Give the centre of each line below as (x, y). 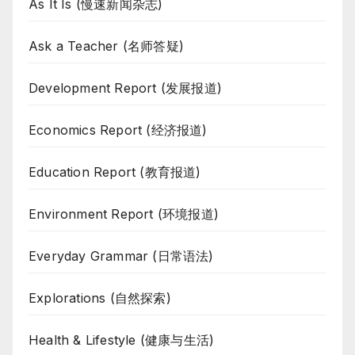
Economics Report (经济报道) (118, 130)
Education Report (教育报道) (115, 172)
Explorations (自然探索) (100, 298)
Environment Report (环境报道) (124, 214)
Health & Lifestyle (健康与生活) (122, 340)
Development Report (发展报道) (125, 88)
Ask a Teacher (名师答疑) (106, 46)
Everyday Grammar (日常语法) (121, 256)
